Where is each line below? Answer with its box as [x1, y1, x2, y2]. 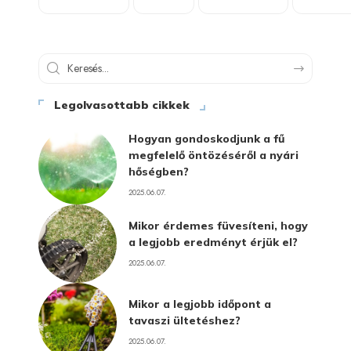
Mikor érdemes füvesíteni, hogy [128, 218, 308, 233]
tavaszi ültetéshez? [128, 313, 241, 327]
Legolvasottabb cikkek [54, 97, 190, 112]
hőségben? [128, 165, 189, 179]
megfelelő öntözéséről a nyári [128, 148, 299, 162]
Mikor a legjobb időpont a [128, 296, 271, 311]
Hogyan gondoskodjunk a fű [128, 132, 285, 146]
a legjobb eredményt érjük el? [128, 234, 298, 249]
